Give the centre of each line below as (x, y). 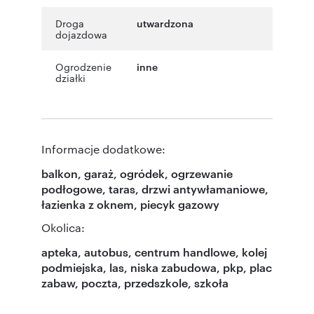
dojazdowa (81, 34)
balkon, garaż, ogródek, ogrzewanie (137, 173)
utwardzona (165, 22)
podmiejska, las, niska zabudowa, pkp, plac (157, 267)
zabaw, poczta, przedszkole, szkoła (135, 282)
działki (70, 77)
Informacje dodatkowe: (103, 149)
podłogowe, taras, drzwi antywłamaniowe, (155, 188)
